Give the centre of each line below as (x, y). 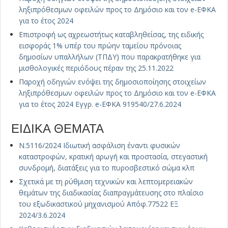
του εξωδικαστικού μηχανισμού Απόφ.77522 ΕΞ (99, 204)
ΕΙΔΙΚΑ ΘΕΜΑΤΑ (58, 129)
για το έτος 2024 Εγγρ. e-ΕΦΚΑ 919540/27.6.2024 (100, 104)
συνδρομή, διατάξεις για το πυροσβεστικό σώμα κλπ (107, 168)
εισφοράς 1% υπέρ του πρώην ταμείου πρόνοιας (100, 46)
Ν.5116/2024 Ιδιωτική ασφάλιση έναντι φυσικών (100, 146)
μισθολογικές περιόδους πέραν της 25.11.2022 (96, 68)
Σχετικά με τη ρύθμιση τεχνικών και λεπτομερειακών (106, 182)
